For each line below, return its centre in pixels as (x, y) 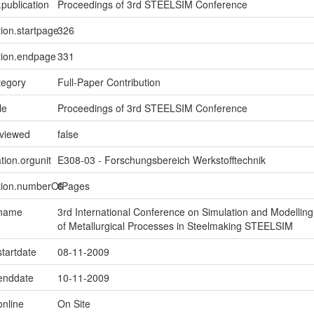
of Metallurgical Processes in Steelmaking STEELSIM (175, 226)
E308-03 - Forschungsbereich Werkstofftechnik (161, 160)
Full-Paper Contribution (109, 82)
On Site (74, 304)
